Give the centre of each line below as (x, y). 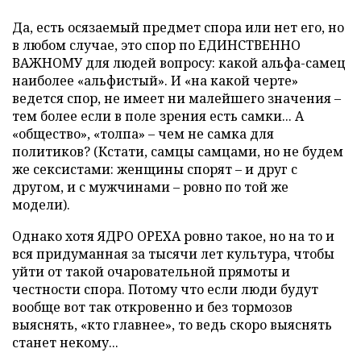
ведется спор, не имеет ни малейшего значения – (176, 98)
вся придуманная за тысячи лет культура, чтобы (173, 254)
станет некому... (65, 342)
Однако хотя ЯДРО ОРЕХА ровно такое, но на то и (173, 236)
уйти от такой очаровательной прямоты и (151, 272)
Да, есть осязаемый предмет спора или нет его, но (178, 27)
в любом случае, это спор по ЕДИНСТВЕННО (156, 45)
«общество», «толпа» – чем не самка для (143, 134)
